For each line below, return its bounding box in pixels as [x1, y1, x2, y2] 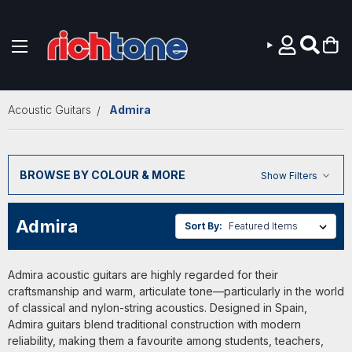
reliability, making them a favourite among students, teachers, [8, 334, 324, 348]
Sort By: [185, 219, 223, 232]
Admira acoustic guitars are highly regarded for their [8, 268, 278, 282]
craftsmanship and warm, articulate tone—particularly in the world [8, 284, 344, 299]
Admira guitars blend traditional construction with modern [8, 317, 301, 332]
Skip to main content [118, 72, 234, 86]
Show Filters [260, 169, 320, 181]
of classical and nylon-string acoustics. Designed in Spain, [8, 301, 307, 315]
